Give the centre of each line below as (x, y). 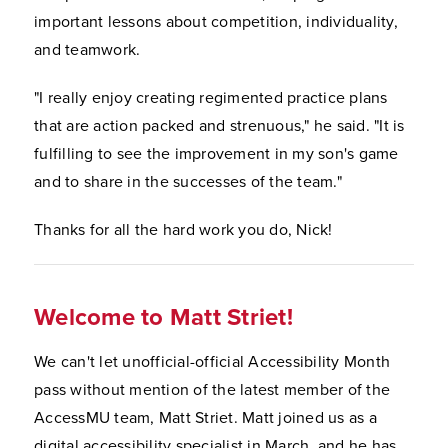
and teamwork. (87, 49)
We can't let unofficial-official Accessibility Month (212, 361)
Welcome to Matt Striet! (163, 317)
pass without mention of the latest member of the (212, 389)
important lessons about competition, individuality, (216, 21)
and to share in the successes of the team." (188, 181)
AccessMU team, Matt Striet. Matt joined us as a (205, 417)
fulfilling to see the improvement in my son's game (216, 153)
